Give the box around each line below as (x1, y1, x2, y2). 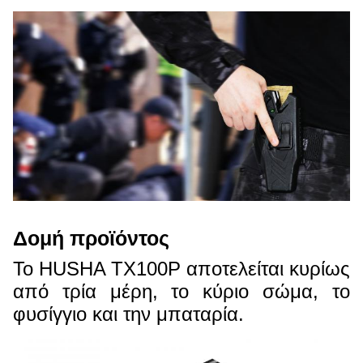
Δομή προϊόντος (13, 227, 169, 250)
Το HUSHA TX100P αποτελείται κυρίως (13, 258, 350, 280)
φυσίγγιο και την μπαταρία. (13, 303, 244, 326)
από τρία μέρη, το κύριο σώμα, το (13, 280, 350, 303)
